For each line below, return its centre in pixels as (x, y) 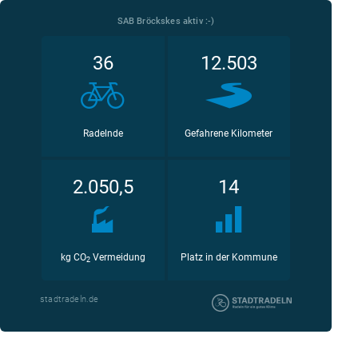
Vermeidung (117, 257)
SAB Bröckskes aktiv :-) (166, 21)
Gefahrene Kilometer (229, 133)
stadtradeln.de (70, 299)
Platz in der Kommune (229, 257)
